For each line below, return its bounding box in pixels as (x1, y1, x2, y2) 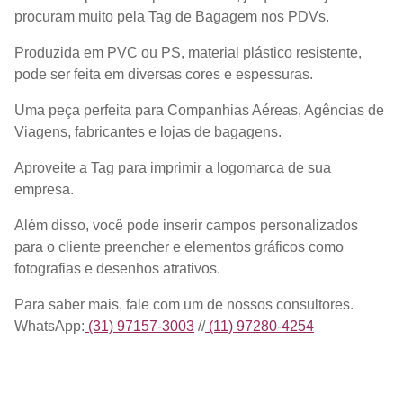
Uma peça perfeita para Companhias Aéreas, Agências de (14, 102, 384, 118)
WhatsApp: (14, 318, 85, 334)
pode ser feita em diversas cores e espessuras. (14, 66, 313, 82)
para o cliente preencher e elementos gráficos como (14, 238, 344, 255)
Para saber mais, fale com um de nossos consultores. (14, 296, 354, 312)
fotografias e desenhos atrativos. (14, 260, 220, 276)
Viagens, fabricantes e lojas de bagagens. (14, 123, 282, 139)
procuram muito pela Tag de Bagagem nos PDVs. (14, 8, 329, 24)
